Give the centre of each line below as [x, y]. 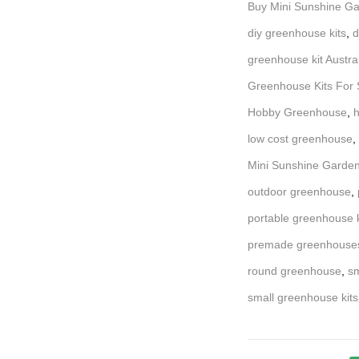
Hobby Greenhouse [297, 112]
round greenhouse [294, 270]
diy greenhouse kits [297, 32]
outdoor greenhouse [299, 191]
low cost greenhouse [300, 138]
